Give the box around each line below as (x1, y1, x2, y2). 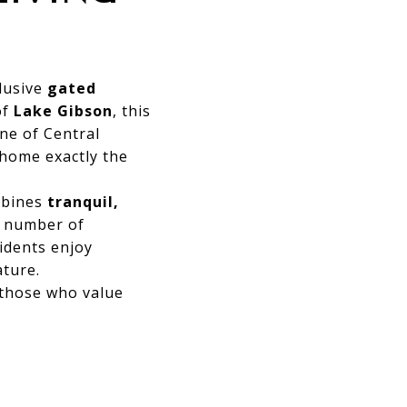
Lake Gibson (14, 100, 113, 121)
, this (113, 100, 151, 121)
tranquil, (47, 191, 119, 212)
